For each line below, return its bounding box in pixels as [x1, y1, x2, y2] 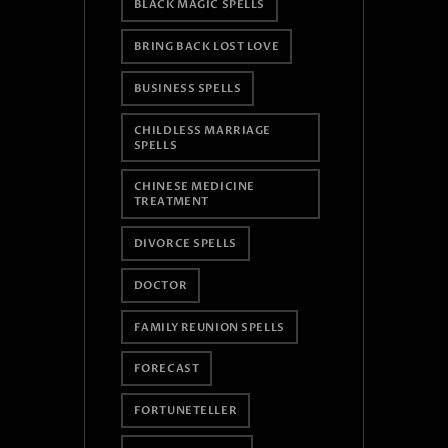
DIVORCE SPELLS [133, 236, 237, 252]
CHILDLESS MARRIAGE [133, 122, 271, 138]
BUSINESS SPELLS [133, 80, 242, 96]
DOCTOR [133, 277, 188, 293]
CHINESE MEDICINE [133, 179, 255, 195]
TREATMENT [133, 194, 209, 210]
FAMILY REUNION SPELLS [133, 319, 285, 335]
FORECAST [133, 361, 200, 377]
